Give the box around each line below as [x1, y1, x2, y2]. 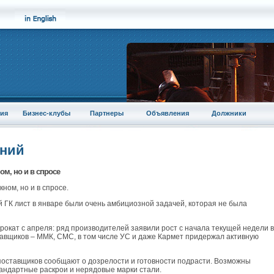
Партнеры [89, 109, 124, 117]
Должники [211, 109, 246, 117]
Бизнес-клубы [22, 109, 70, 117]
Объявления [146, 109, 189, 117]
